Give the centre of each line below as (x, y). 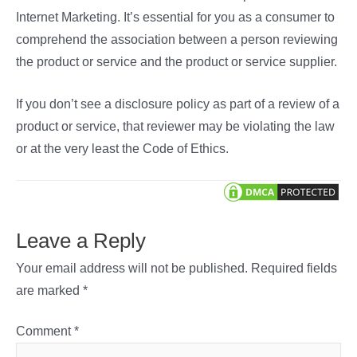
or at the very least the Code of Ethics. (122, 148)
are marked (49, 291)
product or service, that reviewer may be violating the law (175, 126)
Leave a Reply (81, 241)
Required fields (294, 269)
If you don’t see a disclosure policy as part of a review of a (178, 104)
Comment (45, 331)
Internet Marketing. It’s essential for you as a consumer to (175, 18)
